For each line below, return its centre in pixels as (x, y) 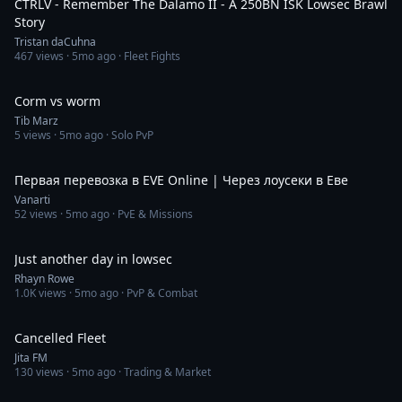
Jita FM (31, 358)
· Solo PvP (128, 135)
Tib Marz (36, 121)
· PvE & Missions (151, 214)
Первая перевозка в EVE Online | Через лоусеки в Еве (181, 180)
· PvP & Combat (158, 293)
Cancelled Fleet (60, 338)
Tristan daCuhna (55, 42)
